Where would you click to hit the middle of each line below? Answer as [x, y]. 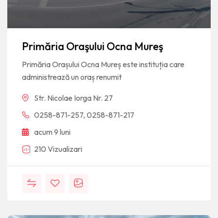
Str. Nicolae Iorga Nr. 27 [73, 98]
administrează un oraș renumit [72, 77]
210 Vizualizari [58, 149]
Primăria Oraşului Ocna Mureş [92, 46]
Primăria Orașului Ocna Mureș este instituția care [103, 64]
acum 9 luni [52, 132]
